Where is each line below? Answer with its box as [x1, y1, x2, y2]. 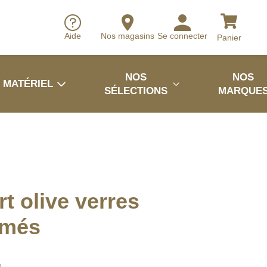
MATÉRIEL [3, 78, 53, 89]
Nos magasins [101, 31, 154, 41]
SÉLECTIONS [104, 85, 168, 97]
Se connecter [157, 31, 207, 41]
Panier [216, 32, 241, 42]
